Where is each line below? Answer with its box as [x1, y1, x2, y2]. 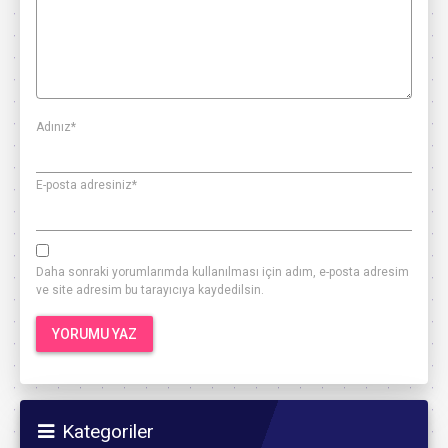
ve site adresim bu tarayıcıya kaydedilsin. [36, 282, 264, 297]
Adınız [36, 119, 71, 134]
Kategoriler [62, 419, 154, 443]
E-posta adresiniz [36, 177, 132, 192]
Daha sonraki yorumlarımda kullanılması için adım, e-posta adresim [36, 264, 409, 279]
